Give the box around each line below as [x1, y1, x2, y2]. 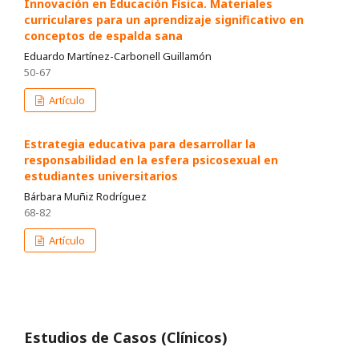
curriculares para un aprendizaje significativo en [24, 12, 304, 28]
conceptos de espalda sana [24, 28, 183, 44]
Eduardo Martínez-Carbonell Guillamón [24, 49, 212, 64]
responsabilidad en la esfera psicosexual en [24, 152, 278, 168]
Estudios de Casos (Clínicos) [24, 328, 228, 348]
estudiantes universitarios [24, 168, 178, 184]
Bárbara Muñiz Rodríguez [24, 189, 147, 204]
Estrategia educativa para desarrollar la [24, 136, 256, 152]
